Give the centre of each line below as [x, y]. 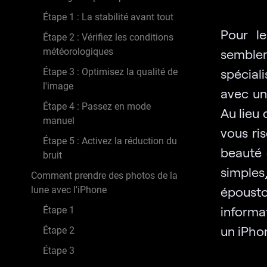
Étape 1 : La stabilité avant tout [108, 17]
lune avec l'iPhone [69, 190]
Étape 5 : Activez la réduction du [110, 141]
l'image [58, 86]
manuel [59, 120]
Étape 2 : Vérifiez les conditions [108, 37]
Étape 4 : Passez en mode [97, 106]
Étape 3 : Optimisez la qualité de [110, 72]
